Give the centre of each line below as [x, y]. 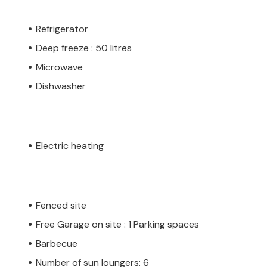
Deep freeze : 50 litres [84, 48]
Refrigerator [62, 29]
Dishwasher [61, 86]
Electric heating [70, 145]
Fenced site [61, 205]
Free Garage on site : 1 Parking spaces [117, 224]
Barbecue [57, 243]
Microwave [59, 67]
